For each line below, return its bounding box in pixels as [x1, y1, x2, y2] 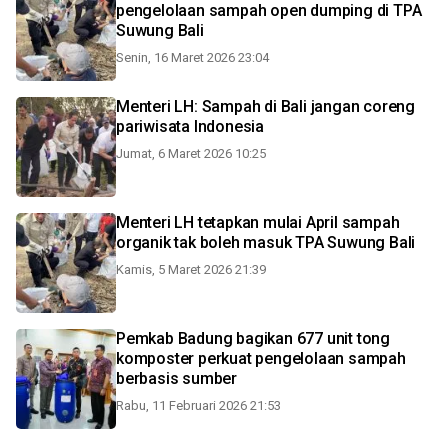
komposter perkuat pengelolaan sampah [116, 349, 406, 368]
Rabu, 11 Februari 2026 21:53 [116, 398, 281, 413]
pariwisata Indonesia [116, 117, 264, 136]
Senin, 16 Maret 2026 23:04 [116, 50, 269, 65]
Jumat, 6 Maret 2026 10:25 [116, 146, 266, 161]
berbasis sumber [116, 369, 237, 388]
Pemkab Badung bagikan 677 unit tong [116, 329, 390, 348]
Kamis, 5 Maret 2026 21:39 [116, 262, 266, 277]
